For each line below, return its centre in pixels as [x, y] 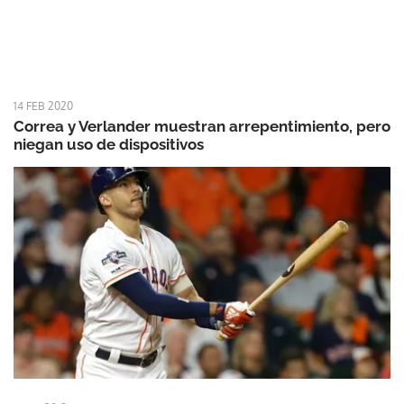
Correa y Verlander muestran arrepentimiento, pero [202, 126]
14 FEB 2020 [43, 106]
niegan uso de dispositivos [109, 144]
